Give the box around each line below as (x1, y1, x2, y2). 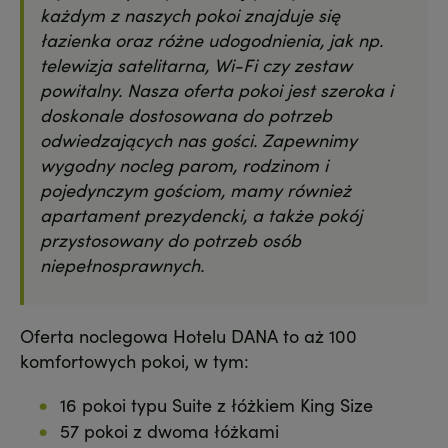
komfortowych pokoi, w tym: (20, 347, 249, 373)
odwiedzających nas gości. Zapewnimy (40, 126, 357, 152)
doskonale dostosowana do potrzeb (40, 101, 332, 127)
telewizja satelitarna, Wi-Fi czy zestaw (40, 51, 352, 77)
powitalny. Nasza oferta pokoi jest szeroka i (40, 76, 393, 102)
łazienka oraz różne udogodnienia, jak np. (40, 26, 383, 52)
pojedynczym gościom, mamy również (40, 176, 351, 202)
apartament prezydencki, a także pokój (40, 201, 362, 227)
